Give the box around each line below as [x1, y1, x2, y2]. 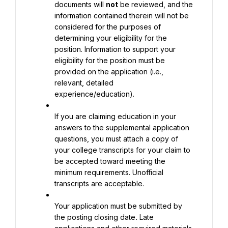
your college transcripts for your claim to [54, 146, 190, 154]
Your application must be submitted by [54, 202, 182, 210]
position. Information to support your [54, 45, 176, 53]
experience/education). [54, 90, 134, 98]
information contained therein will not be [54, 11, 189, 20]
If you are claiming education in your [54, 112, 176, 121]
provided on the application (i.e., [54, 67, 163, 76]
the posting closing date [54, 213, 135, 221]
